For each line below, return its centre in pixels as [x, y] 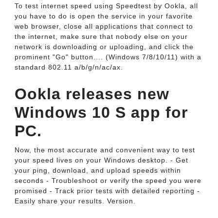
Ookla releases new [92, 94]
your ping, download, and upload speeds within [98, 170]
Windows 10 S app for [101, 112]
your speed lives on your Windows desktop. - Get [101, 160]
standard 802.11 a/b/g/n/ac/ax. [69, 67]
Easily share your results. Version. [75, 201]
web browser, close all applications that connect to [104, 26]
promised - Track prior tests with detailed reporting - [107, 191]
